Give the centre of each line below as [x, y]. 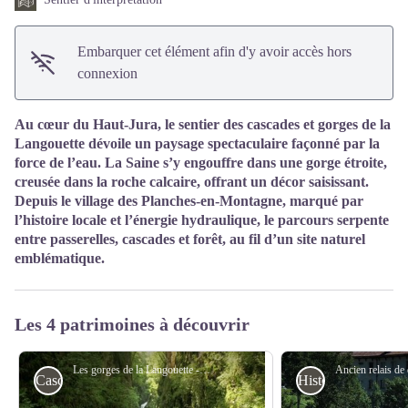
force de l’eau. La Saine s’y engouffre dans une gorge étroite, [201, 163]
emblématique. [60, 258]
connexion [108, 73]
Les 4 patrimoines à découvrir [132, 324]
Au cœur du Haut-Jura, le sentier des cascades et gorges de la [203, 124]
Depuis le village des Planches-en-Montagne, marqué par [189, 201]
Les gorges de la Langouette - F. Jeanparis [204, 370]
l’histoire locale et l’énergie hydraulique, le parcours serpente [202, 220]
